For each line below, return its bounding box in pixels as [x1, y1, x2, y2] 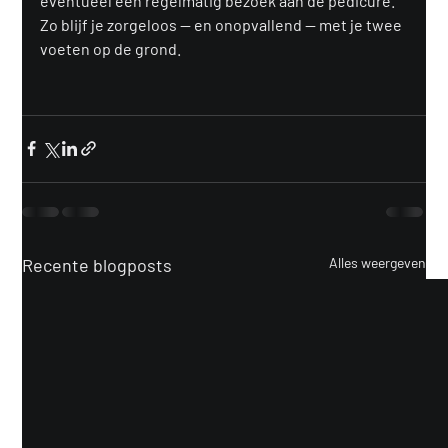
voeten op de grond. [40, 38, 182, 58]
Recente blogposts [22, 253, 173, 276]
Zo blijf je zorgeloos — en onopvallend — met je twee [40, 14, 406, 34]
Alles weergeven [328, 253, 426, 271]
